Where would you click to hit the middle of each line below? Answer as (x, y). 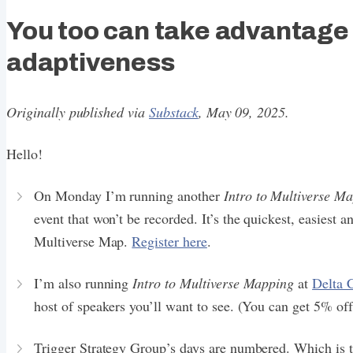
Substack (174, 112)
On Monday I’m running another (129, 196)
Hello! (24, 154)
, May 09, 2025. (244, 112)
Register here (169, 242)
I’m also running (84, 283)
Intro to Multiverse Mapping (214, 283)
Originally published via (78, 112)
